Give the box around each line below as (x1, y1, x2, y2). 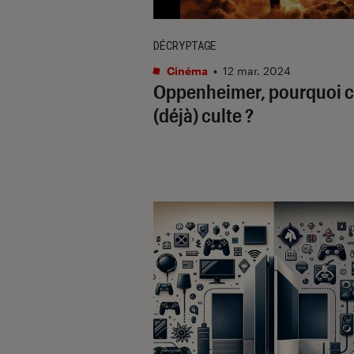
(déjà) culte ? (153, 103, 254, 126)
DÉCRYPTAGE (153, 37, 217, 53)
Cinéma (164, 63, 208, 77)
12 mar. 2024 (223, 63, 291, 77)
